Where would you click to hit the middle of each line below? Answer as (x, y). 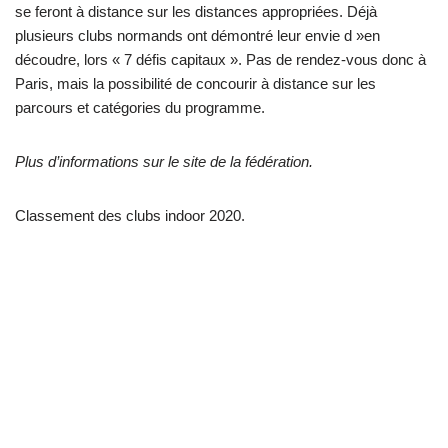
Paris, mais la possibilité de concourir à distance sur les (195, 84)
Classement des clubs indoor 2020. (130, 216)
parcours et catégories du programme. (140, 108)
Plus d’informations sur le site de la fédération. (164, 162)
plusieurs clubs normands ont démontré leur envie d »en (197, 36)
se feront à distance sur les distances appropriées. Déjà (196, 12)
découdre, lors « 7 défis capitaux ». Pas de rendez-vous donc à (220, 60)
